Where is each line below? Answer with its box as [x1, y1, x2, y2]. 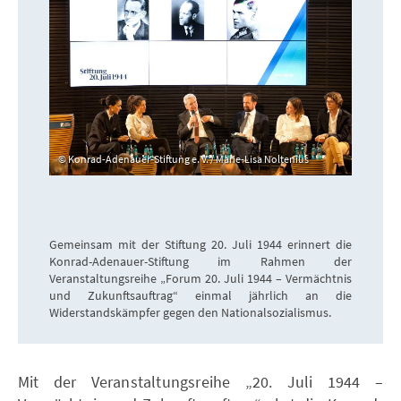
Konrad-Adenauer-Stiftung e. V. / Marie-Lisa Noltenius [68, 151, 309, 166]
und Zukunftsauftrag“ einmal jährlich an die [49, 287, 352, 303]
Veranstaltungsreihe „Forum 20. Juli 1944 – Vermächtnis [49, 270, 352, 286]
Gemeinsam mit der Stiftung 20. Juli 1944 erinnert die [49, 236, 352, 252]
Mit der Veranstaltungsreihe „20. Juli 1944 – [18, 371, 383, 392]
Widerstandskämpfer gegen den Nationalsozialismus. [49, 304, 331, 320]
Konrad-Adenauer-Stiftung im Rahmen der [49, 253, 352, 269]
